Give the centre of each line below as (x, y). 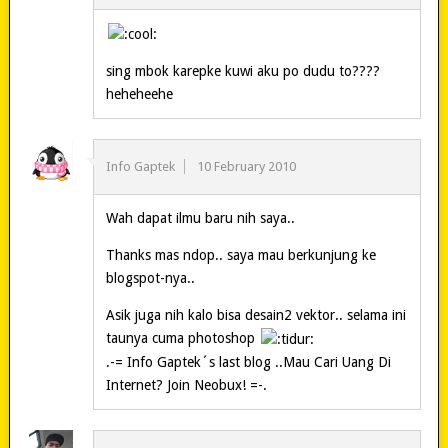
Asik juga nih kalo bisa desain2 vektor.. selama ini (255, 315)
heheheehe (139, 94)
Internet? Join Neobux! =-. (186, 384)
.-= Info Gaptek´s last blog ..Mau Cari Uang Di (248, 361)
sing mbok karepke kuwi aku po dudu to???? (242, 71)
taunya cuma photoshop (182, 338)
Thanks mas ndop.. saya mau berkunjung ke (240, 255)
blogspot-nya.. (150, 278)
